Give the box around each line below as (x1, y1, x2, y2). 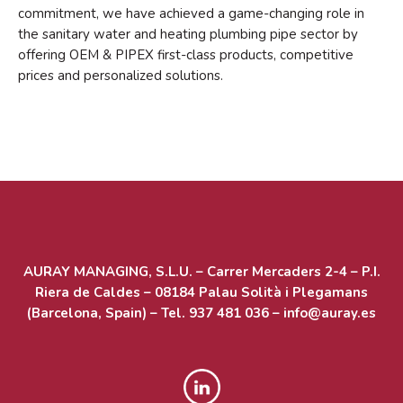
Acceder (210, 76, 255, 93)
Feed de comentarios (210, 125, 324, 142)
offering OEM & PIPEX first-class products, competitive (18, 46, 354, 65)
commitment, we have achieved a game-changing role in (18, 4, 364, 23)
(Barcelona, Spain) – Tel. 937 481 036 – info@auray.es (27, 304, 376, 323)
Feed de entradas (210, 100, 306, 117)
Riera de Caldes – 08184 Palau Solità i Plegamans (35, 283, 368, 302)
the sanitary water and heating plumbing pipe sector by (18, 25, 358, 44)
